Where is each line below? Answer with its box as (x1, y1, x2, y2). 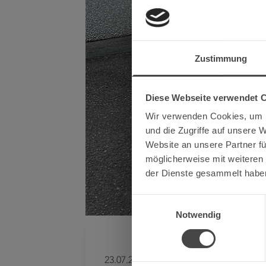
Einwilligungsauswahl (131, 195, 214, 206)
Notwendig (175, 210, 221, 220)
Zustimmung (194, 53, 248, 64)
